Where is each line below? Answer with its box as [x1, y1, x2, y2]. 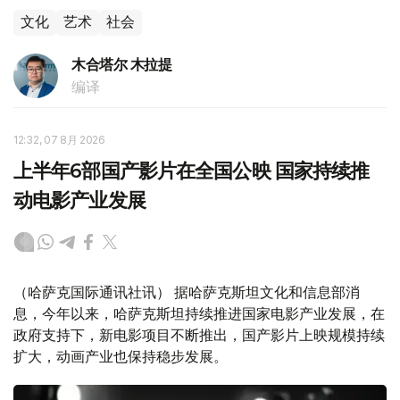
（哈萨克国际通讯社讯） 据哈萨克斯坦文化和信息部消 [13, 283, 360, 302]
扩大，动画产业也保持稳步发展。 [13, 347, 228, 366]
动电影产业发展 [13, 188, 146, 213]
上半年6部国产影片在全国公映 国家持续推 [13, 159, 370, 184]
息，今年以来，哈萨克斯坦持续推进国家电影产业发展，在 [13, 304, 385, 323]
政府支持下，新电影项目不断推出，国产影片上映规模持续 [13, 326, 385, 345]
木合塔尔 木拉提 [71, 56, 172, 74]
